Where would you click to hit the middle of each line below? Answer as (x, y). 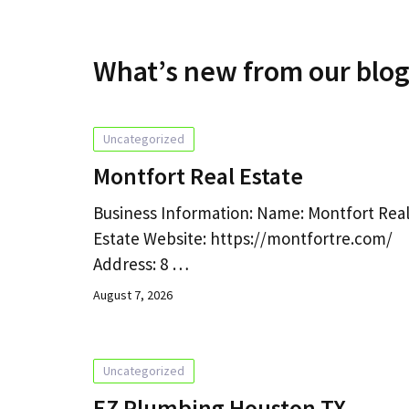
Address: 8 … (141, 263)
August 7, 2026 (133, 294)
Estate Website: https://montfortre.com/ (243, 238)
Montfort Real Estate (198, 175)
